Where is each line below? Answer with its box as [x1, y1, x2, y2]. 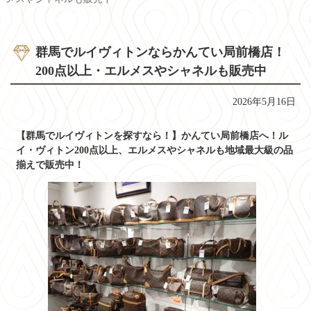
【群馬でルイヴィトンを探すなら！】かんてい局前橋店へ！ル [15, 130, 288, 141]
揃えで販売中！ [15, 159, 84, 170]
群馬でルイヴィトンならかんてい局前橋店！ [35, 45, 285, 60]
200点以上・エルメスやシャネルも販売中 [35, 64, 267, 78]
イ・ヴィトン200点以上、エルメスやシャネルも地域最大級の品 [15, 144, 293, 155]
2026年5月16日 [232, 96, 296, 107]
